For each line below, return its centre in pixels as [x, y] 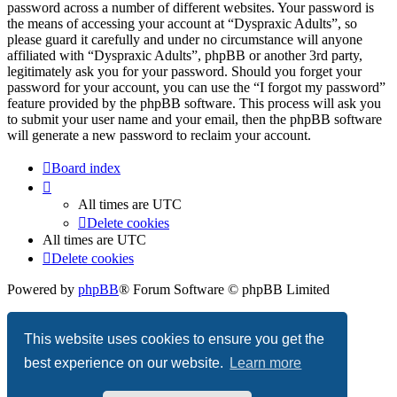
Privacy [28, 320]
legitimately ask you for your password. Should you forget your [184, 72]
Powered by [43, 290]
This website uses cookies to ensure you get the [175, 339]
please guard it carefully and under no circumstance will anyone [185, 40]
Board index [86, 168]
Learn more [266, 363]
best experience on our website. [126, 363]
